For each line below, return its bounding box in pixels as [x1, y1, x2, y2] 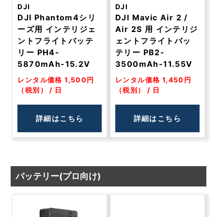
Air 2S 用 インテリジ [115, 24, 198, 34]
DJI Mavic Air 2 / [115, 13, 188, 22]
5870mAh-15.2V [17, 59, 91, 69]
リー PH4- [17, 47, 60, 57]
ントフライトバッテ [17, 36, 94, 46]
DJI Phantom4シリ [17, 13, 96, 22]
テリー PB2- [115, 47, 165, 57]
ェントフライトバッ [115, 36, 191, 46]
